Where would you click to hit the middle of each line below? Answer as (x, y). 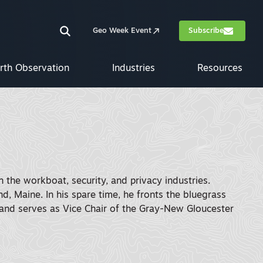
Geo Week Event (122, 31)
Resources (220, 69)
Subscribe (206, 31)
